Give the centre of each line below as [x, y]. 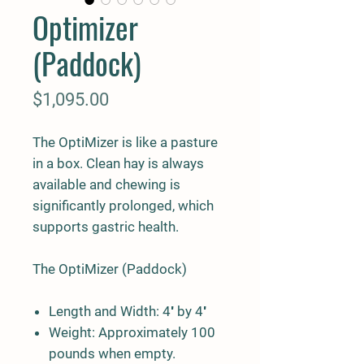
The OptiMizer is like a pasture [125, 142]
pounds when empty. [112, 353]
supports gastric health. [106, 227]
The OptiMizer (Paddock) [110, 269]
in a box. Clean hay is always [118, 163]
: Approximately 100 [154, 332]
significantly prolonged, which [123, 206]
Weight [70, 332]
